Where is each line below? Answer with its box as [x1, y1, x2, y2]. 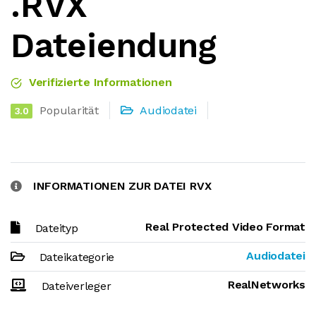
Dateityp [35, 221, 78, 235]
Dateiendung [11, 25, 217, 66]
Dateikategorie [39, 250, 115, 264]
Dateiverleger [41, 279, 111, 293]
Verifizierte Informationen [25, 75, 172, 89]
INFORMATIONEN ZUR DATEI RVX [32, 179, 212, 193]
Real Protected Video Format [145, 220, 305, 233]
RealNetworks [227, 278, 305, 291]
